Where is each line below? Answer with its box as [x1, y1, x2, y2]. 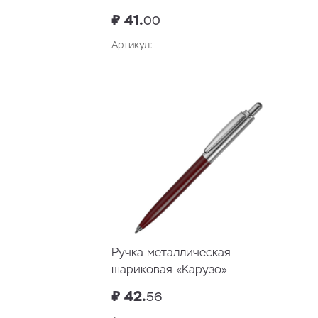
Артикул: [111, 38, 153, 52]
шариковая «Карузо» [111, 262, 227, 278]
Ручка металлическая [111, 245, 231, 261]
